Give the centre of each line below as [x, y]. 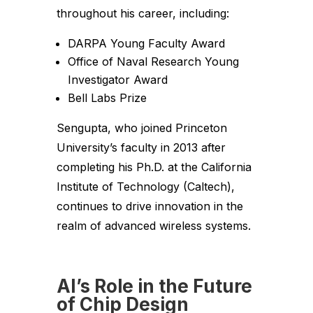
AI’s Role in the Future [154, 286]
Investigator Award [117, 80]
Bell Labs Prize [107, 98]
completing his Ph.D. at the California [154, 167]
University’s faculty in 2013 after [141, 148]
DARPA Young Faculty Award [146, 44]
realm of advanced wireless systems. [153, 226]
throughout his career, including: [143, 14]
